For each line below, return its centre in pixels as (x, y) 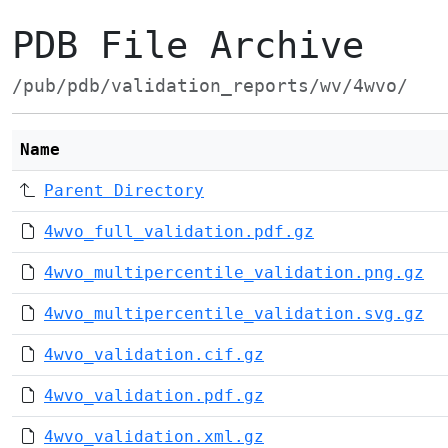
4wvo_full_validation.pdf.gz (179, 231)
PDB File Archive (188, 45)
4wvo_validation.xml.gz (154, 436)
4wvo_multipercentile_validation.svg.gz (234, 313)
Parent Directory (124, 190)
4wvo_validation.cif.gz (154, 354)
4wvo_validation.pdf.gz (154, 395)
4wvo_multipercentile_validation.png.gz (234, 272)
